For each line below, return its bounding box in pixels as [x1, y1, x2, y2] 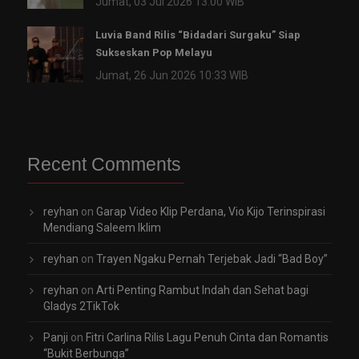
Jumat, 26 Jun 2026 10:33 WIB [95, 69, 248, 83]
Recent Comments [27, 154, 181, 175]
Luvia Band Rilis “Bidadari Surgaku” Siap [95, 29, 301, 42]
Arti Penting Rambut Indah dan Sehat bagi [96, 284, 309, 297]
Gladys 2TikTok [43, 300, 119, 313]
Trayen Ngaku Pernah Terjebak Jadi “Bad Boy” [96, 252, 328, 266]
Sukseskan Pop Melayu [95, 46, 212, 59]
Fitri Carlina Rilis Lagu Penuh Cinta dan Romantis [86, 331, 329, 345]
